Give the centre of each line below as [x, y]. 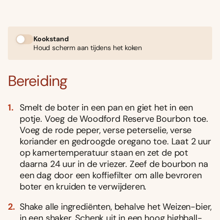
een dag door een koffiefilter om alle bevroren [111, 175]
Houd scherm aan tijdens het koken [88, 47]
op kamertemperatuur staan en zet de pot [104, 152]
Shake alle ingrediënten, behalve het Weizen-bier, [116, 206]
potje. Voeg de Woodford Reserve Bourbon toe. [114, 119]
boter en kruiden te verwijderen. [83, 186]
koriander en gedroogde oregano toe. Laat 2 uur [115, 141]
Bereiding [38, 81]
